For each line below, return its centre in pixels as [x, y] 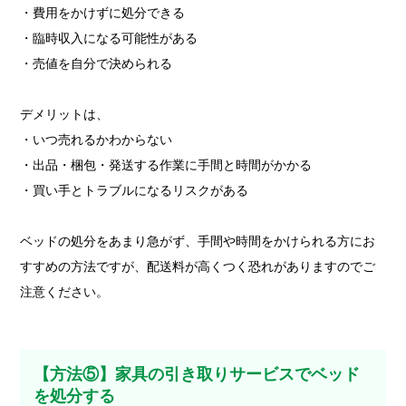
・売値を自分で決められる [97, 63]
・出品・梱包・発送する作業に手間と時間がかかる [166, 164]
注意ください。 [65, 291]
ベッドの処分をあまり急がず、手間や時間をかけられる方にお [198, 241]
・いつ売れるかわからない [97, 139]
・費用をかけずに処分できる [103, 12]
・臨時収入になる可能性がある [109, 38]
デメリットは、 [65, 114]
